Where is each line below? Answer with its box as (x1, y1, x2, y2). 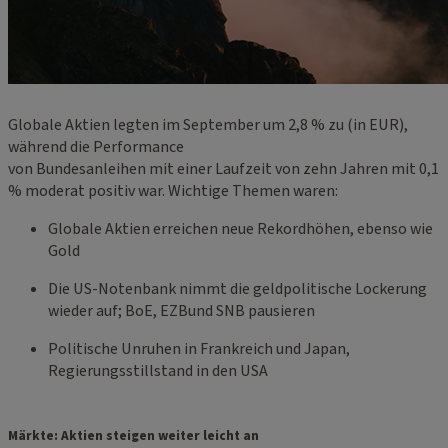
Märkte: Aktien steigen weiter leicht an (8, 425, 259, 445)
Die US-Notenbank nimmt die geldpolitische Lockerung (48, 277, 427, 300)
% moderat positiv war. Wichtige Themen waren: (8, 179, 338, 202)
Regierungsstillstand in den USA (48, 359, 268, 382)
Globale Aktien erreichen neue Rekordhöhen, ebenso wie (48, 217, 433, 240)
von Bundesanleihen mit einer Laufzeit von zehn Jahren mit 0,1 (8, 157, 439, 180)
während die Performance (8, 135, 184, 158)
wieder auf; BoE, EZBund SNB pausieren (48, 299, 315, 322)
